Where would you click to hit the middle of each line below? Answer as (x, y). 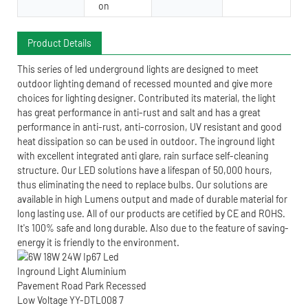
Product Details (59, 43)
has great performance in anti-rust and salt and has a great (139, 112)
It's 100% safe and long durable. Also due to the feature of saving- (153, 228)
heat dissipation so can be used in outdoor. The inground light (146, 141)
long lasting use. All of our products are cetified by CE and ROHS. (151, 213)
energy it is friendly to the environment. (98, 242)
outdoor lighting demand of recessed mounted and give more (145, 83)
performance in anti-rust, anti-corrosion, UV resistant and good (150, 126)
